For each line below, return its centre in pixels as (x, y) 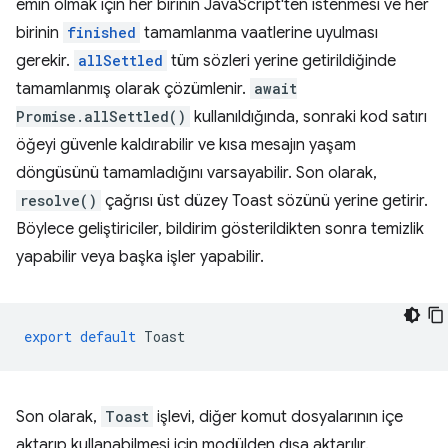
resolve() (58, 200)
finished (101, 32)
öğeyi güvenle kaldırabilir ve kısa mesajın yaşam (186, 144)
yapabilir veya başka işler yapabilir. (140, 256)
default (108, 336)
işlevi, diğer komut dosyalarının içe (278, 416)
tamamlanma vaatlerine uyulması (259, 32)
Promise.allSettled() (101, 116)
